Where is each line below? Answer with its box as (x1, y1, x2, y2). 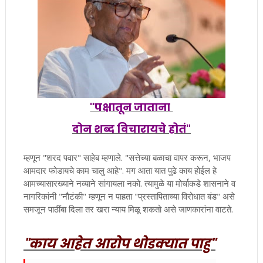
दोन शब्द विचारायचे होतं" (72, 121, 191, 136)
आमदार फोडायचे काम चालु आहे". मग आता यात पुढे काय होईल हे (23, 164, 217, 176)
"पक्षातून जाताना (90, 99, 173, 114)
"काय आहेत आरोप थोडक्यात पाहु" (23, 234, 215, 253)
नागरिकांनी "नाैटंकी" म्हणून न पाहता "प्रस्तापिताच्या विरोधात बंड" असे (23, 190, 235, 202)
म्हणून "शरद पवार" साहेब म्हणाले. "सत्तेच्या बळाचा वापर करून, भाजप (23, 151, 231, 163)
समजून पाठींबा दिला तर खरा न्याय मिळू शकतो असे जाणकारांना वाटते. (23, 203, 233, 215)
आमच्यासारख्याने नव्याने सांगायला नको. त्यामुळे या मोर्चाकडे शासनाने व (23, 177, 235, 189)
